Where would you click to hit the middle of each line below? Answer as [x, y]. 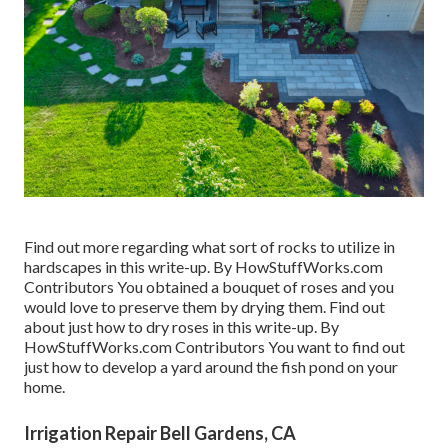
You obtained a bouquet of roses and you [255, 287]
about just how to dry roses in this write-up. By [181, 327]
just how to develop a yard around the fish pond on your [211, 367]
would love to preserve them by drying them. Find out [204, 307]
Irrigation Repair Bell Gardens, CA [160, 433]
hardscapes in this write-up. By [129, 267]
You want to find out [336, 347]
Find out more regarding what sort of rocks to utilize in [209, 247]
